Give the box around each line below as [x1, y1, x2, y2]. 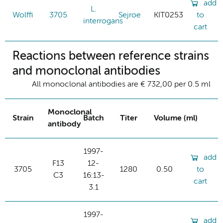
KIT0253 [154, 11, 183, 19]
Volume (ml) [154, 114, 198, 122]
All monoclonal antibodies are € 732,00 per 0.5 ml [32, 80, 211, 89]
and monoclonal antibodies [12, 65, 160, 77]
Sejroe [118, 11, 141, 19]
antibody [48, 120, 81, 128]
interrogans [83, 17, 123, 25]
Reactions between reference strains [12, 50, 209, 62]
